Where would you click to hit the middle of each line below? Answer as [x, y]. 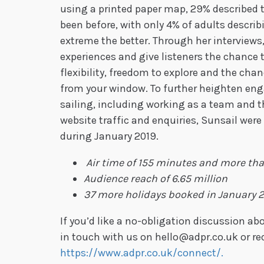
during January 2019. [109, 136]
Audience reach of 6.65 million [156, 179]
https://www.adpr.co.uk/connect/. [142, 253]
